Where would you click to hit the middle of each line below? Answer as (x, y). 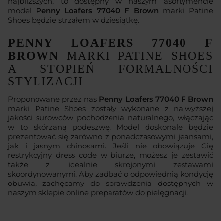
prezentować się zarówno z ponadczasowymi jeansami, (110, 136)
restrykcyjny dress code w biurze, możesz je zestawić (110, 155)
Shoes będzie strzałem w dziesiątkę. (74, 20)
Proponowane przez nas (54, 99)
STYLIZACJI (46, 81)
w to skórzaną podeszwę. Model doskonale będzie (110, 127)
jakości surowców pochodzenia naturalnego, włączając (110, 117)
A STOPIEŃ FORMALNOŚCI (110, 68)
